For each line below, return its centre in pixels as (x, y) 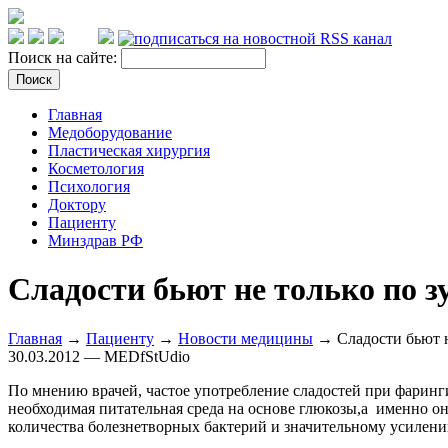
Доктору (77, 204)
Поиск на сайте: (64, 57)
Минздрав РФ (95, 240)
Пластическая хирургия (129, 150)
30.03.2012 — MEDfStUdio (99, 356)
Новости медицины (245, 338)
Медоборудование (110, 132)
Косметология (96, 168)
